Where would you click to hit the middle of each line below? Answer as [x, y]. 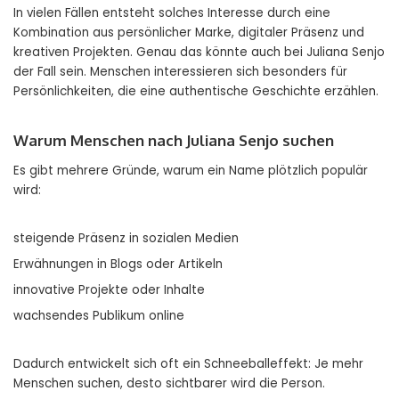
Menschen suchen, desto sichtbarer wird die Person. [169, 384]
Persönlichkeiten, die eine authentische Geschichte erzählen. [196, 92]
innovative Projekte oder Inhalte [109, 290]
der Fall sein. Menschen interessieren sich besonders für [180, 72]
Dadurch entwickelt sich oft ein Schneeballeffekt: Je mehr [188, 364]
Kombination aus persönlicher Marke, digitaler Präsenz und [189, 33]
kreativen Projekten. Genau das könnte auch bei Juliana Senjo [199, 53]
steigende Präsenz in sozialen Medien [126, 239]
